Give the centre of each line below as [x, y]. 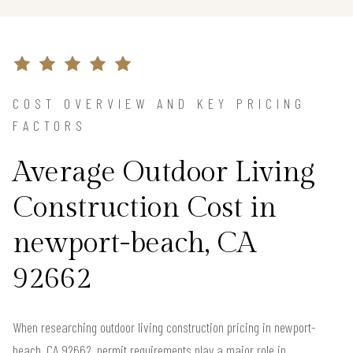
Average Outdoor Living [164, 173]
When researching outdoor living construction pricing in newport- [164, 327]
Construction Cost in [145, 208]
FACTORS [50, 126]
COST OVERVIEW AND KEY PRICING [159, 104]
